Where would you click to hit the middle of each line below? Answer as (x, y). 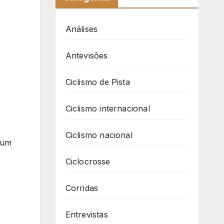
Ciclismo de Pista (97, 82)
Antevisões (86, 56)
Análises (81, 29)
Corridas (82, 188)
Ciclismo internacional (107, 109)
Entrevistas (86, 215)
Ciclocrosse (88, 162)
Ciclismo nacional (99, 135)
